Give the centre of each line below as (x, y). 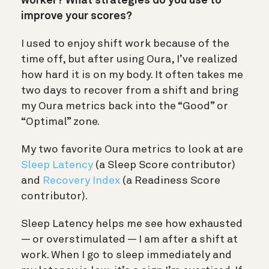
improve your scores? (78, 16)
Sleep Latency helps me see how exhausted (132, 224)
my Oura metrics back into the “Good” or (125, 106)
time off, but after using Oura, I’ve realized (129, 59)
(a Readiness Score (170, 180)
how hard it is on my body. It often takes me (132, 75)
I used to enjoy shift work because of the (125, 44)
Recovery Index (81, 180)
